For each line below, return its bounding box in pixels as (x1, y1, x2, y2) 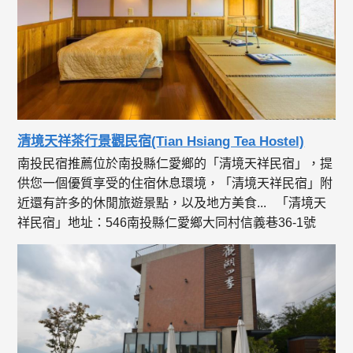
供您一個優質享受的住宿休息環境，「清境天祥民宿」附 (17, 176, 333, 190)
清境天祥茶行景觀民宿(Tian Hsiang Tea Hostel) (17, 133, 305, 149)
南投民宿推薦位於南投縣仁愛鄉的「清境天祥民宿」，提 (17, 156, 333, 170)
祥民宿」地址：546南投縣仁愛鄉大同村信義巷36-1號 (17, 215, 323, 229)
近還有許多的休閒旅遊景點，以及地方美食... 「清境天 (17, 195, 327, 210)
